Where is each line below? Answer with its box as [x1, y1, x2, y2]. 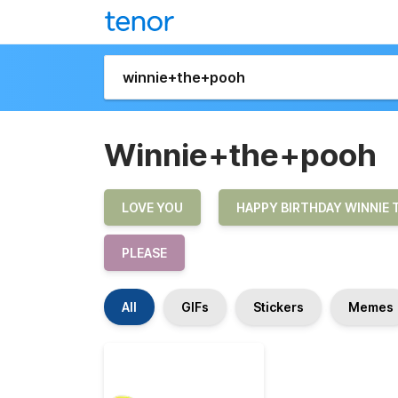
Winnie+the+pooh [104, 136, 377, 173]
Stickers [253, 299, 304, 314]
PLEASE [122, 245, 167, 260]
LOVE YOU [122, 200, 183, 215]
